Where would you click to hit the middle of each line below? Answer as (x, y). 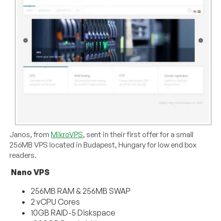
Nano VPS (30, 172)
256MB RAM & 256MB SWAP (81, 191)
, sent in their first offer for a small (138, 135)
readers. (23, 155)
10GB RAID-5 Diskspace (73, 213)
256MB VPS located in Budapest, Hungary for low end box (103, 145)
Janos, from (30, 135)
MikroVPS (67, 135)
